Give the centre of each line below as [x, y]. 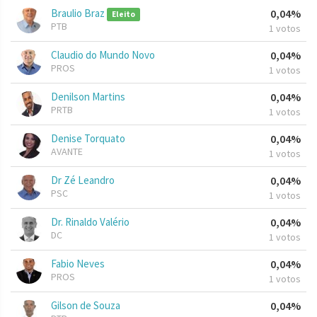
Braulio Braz [79, 13]
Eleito [123, 15]
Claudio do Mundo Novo [103, 55]
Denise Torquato [88, 139]
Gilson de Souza [86, 306]
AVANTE [67, 152]
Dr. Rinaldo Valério [90, 222]
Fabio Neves [78, 264]
